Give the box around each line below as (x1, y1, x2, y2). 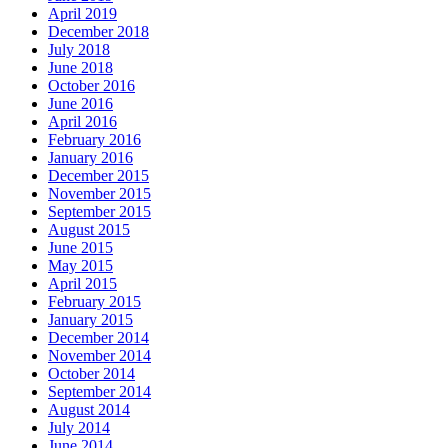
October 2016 (48, 77, 135, 95)
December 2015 (48, 167, 149, 185)
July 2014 (48, 419, 110, 437)
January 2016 (48, 149, 133, 167)
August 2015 (48, 221, 130, 239)
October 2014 (48, 365, 135, 383)
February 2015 (48, 293, 141, 311)
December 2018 (48, 23, 149, 41)
